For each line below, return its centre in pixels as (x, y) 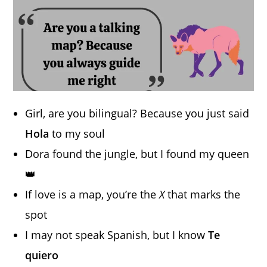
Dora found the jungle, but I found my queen (137, 153)
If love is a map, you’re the (92, 194)
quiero (42, 255)
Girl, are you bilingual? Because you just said (137, 113)
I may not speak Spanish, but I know (117, 235)
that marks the (203, 194)
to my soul (77, 133)
